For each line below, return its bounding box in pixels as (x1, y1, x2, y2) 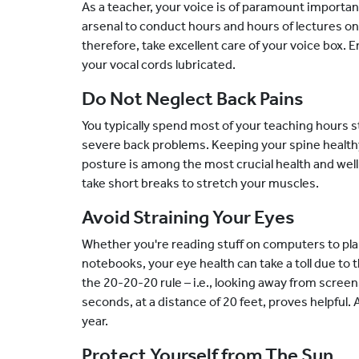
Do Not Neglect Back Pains (82, 87, 303, 110)
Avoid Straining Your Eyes (82, 206, 294, 228)
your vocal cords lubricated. (82, 57, 236, 72)
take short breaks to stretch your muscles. (82, 175, 319, 191)
